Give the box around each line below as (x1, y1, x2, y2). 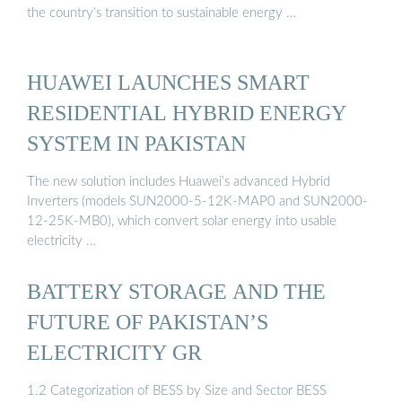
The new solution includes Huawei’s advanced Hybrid (27, 175, 330, 189)
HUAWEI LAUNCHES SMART (27, 69, 310, 94)
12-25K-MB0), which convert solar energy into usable (27, 214, 336, 229)
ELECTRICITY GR (27, 339, 202, 364)
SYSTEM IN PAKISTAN (27, 130, 246, 155)
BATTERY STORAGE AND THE (27, 278, 326, 303)
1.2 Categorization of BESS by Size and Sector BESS (27, 383, 327, 398)
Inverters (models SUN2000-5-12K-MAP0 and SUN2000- (27, 195, 368, 209)
